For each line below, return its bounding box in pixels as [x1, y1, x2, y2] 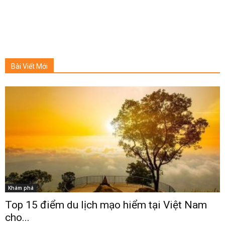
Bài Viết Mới [11, 62, 48, 70]
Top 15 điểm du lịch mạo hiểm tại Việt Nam [5, 198, 207, 211]
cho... [5, 211, 30, 223]
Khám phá [8, 184, 34, 191]
